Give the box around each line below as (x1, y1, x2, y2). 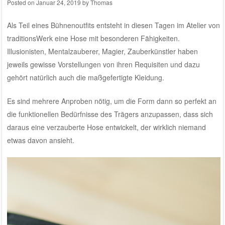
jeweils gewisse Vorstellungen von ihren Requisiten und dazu (7, 59, 200, 69)
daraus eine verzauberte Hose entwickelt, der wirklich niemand (7, 122, 206, 132)
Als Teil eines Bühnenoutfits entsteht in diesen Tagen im (7, 20, 186, 30)
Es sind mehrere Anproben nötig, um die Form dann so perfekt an (7, 95, 216, 106)
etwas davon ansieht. (7, 135, 74, 145)
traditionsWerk (7, 33, 53, 43)
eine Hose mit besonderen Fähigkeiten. (52, 33, 180, 43)
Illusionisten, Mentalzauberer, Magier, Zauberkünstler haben (7, 46, 198, 56)
